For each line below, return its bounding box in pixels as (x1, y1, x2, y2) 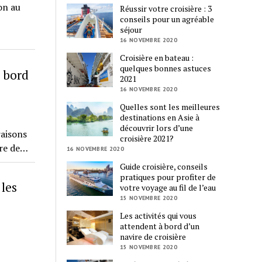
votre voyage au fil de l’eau (120, 182, 216, 194)
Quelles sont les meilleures (120, 101, 220, 113)
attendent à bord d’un (120, 220, 200, 232)
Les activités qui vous (120, 210, 197, 222)
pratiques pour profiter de (120, 171, 216, 183)
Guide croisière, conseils (120, 161, 208, 173)
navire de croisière (120, 231, 187, 243)
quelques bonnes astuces (120, 63, 212, 74)
